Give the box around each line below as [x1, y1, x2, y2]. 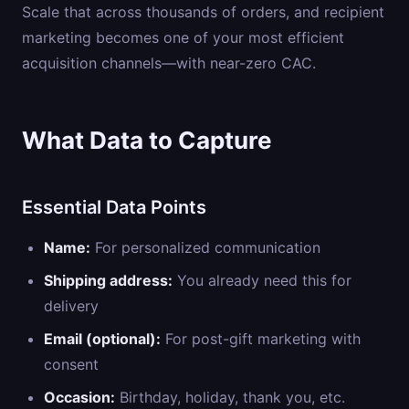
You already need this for [173, 271, 351, 289]
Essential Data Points [22, 196, 206, 218]
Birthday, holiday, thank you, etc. [115, 388, 345, 406]
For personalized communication [90, 238, 320, 257]
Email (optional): [44, 330, 161, 348]
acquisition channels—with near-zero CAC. [22, 54, 316, 72]
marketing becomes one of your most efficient [22, 28, 344, 47]
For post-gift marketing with [161, 330, 361, 348]
